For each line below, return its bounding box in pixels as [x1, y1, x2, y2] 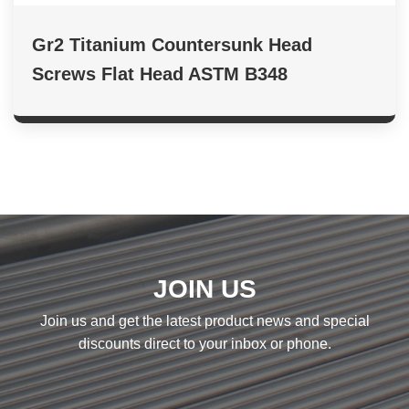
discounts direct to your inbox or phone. [78, 336, 331, 352]
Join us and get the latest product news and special [39, 313, 370, 330]
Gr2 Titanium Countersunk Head [32, 35, 312, 56]
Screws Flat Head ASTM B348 [32, 64, 288, 85]
